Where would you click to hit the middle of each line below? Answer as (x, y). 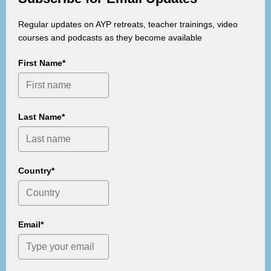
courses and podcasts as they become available (110, 37)
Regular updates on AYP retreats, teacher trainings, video (128, 24)
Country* (36, 170)
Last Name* (41, 116)
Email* (31, 224)
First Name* (42, 63)
